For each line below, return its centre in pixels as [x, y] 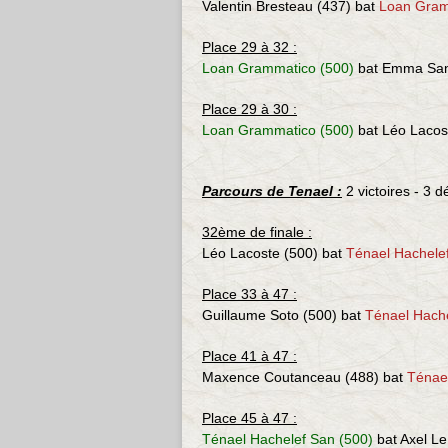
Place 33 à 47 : [249, 294]
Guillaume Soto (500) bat [283, 315]
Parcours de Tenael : [272, 191]
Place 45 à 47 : [249, 418]
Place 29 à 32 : [249, 47]
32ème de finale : [257, 232]
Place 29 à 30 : [249, 109]
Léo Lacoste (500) [260, 253]
